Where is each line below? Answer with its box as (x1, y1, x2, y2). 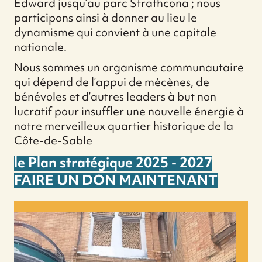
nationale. (14, 39, 67, 55)
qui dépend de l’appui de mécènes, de (14, 74, 209, 90)
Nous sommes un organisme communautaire (14, 60, 244, 75)
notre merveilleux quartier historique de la (14, 118, 233, 134)
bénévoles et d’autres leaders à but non (14, 89, 216, 105)
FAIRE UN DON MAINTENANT (14, 171, 218, 189)
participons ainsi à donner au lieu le (14, 10, 197, 26)
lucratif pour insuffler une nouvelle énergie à (14, 104, 244, 119)
